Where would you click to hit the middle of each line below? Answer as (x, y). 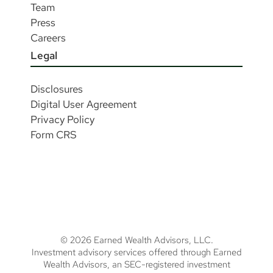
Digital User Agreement (84, 105)
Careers (48, 38)
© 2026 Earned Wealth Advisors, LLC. (136, 240)
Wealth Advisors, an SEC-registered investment (136, 265)
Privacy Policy (63, 120)
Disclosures (57, 89)
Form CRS (54, 135)
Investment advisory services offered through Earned (136, 253)
